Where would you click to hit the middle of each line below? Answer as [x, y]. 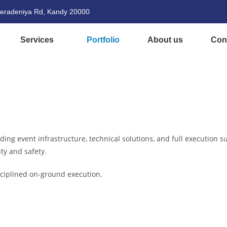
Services [37, 40]
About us [165, 40]
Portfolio [103, 40]
